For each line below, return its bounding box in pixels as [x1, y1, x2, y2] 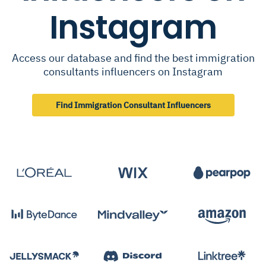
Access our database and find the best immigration [11, 51, 255, 65]
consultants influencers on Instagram [43, 65, 223, 78]
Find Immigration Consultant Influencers [55, 100, 211, 110]
